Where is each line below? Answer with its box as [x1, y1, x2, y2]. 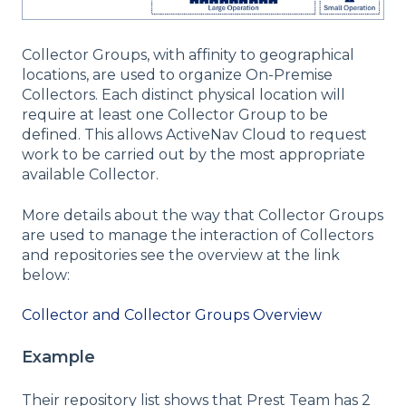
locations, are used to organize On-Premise [22, 66, 333, 84]
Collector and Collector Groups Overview [22, 306, 322, 324]
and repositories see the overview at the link [22, 246, 340, 264]
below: [22, 266, 70, 284]
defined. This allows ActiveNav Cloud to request [22, 126, 367, 144]
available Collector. [22, 166, 159, 184]
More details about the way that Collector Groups [22, 206, 383, 224]
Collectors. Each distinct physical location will [22, 86, 345, 104]
